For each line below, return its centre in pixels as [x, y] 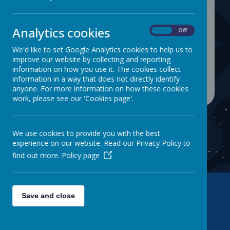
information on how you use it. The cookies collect [97, 69]
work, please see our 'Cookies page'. [73, 98]
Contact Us [115, 202]
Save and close [48, 196]
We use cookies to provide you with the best [86, 133]
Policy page [81, 155]
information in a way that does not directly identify [96, 79]
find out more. [37, 155]
